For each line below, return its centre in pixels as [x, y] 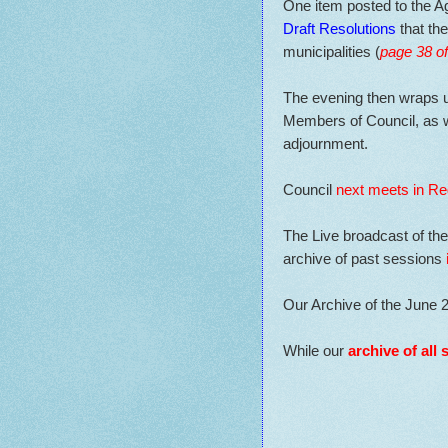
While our [315, 350]
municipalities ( [331, 51]
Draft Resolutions [339, 28]
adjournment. [325, 143]
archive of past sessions [364, 258]
